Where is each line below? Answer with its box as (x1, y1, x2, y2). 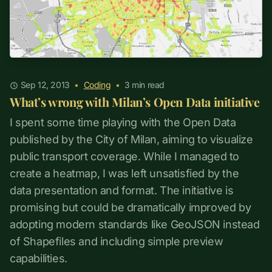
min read (129, 80, 165, 90)
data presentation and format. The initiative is (10, 184, 234, 197)
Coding (83, 80, 111, 90)
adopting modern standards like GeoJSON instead (10, 218, 260, 231)
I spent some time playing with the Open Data (10, 116, 236, 129)
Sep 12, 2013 (20, 80, 70, 90)
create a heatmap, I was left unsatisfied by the (10, 167, 239, 180)
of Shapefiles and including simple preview (10, 235, 223, 248)
